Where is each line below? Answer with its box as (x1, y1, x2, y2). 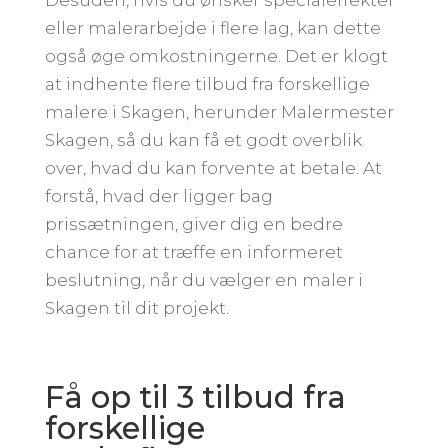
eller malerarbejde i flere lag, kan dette (44, 17, 381, 38)
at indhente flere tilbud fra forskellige (44, 73, 370, 94)
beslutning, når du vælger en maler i (44, 269, 363, 290)
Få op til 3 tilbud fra (44, 377, 346, 416)
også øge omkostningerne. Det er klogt (44, 45, 388, 66)
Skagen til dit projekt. (44, 297, 229, 318)
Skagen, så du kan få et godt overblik (44, 129, 362, 150)
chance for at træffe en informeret (44, 241, 343, 262)
